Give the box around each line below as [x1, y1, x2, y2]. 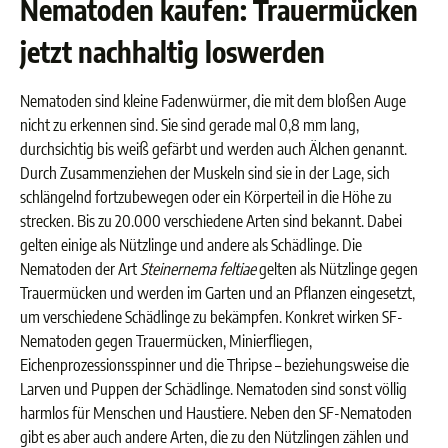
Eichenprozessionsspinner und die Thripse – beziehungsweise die [20, 355, 409, 375]
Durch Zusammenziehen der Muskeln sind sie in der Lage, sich [20, 163, 390, 183]
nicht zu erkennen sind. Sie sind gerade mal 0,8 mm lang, [20, 115, 359, 135]
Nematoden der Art [20, 259, 140, 279]
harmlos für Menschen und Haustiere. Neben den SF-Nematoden [20, 403, 412, 423]
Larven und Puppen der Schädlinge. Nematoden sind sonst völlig [20, 379, 407, 399]
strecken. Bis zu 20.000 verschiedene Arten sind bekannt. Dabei [20, 211, 402, 231]
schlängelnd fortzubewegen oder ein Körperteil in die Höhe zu [20, 187, 392, 207]
